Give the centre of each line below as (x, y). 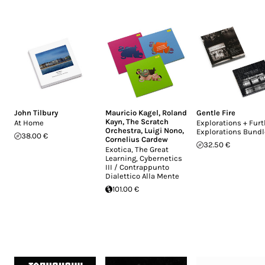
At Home (29, 123)
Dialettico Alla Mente (142, 176)
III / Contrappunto (137, 167)
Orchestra (123, 130)
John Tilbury (36, 113)
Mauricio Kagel (132, 113)
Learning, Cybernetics (144, 158)
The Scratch (147, 122)
